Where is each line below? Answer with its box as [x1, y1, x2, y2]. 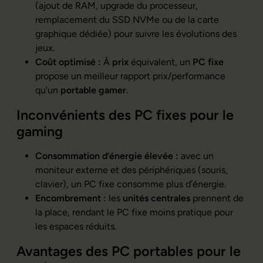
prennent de [190, 192, 244, 204]
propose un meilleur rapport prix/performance [35, 70, 225, 82]
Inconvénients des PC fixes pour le [16, 106, 234, 123]
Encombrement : [35, 192, 106, 204]
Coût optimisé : [35, 56, 101, 68]
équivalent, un [129, 56, 193, 68]
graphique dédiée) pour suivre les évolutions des [35, 28, 237, 39]
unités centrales [123, 192, 190, 204]
